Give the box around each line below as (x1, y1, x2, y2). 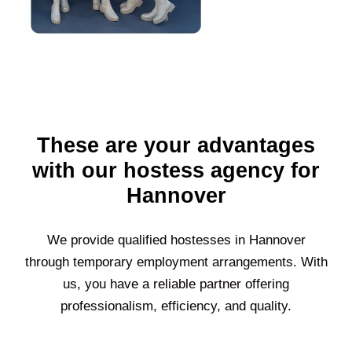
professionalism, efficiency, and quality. (60, 298, 291, 313)
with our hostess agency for (32, 158, 320, 182)
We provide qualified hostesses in (46, 232, 249, 247)
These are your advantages (37, 133, 315, 157)
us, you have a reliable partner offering (63, 276, 289, 291)
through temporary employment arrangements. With (24, 254, 328, 269)
